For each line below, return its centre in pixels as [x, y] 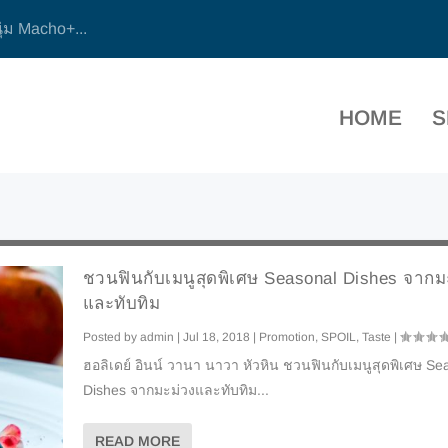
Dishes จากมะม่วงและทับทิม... [175, 390]
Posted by [111, 337]
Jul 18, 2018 [216, 337]
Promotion [286, 337]
